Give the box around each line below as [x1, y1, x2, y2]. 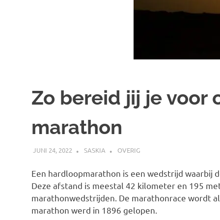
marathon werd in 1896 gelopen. [31, 205, 157, 216]
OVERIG [117, 145, 140, 154]
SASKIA [83, 145, 106, 154]
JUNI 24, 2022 [32, 145, 72, 154]
